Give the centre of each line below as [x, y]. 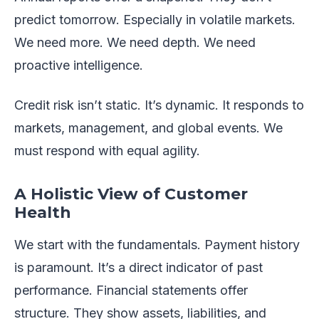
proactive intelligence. [79, 65]
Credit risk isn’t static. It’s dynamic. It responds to [159, 105]
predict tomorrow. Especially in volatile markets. [155, 19]
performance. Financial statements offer [131, 290]
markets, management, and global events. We [148, 127]
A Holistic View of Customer [131, 194]
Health [43, 212]
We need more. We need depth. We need [135, 42]
